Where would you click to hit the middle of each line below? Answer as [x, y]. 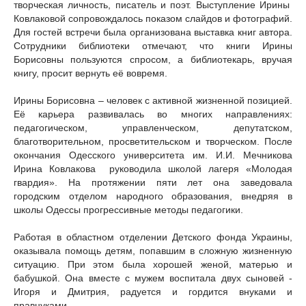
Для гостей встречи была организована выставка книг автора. [153, 32]
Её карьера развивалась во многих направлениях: [153, 114]
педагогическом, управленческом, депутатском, [153, 128]
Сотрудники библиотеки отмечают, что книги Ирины [153, 46]
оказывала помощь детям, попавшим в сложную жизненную [153, 251]
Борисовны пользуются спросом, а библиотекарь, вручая [153, 59]
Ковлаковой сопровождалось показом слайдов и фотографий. [153, 18]
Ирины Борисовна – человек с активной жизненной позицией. [153, 100]
